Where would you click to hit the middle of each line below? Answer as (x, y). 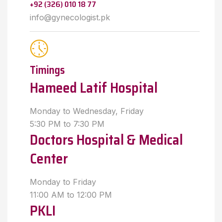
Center (49, 159)
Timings (47, 70)
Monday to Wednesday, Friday (87, 111)
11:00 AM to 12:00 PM (71, 195)
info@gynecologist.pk (70, 17)
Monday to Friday (63, 182)
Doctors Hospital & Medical (106, 140)
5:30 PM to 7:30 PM (67, 124)
